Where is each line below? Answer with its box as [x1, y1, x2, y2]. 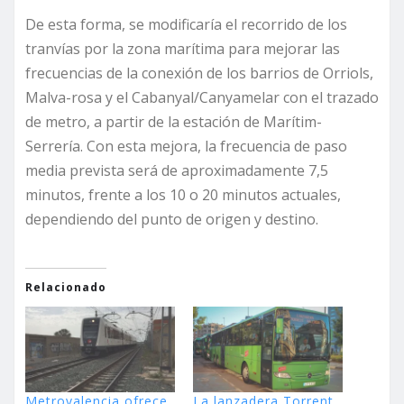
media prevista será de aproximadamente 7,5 [25, 161, 328, 181]
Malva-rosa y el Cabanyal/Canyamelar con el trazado [25, 87, 379, 108]
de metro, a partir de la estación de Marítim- [25, 112, 322, 133]
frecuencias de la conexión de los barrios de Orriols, [25, 63, 373, 84]
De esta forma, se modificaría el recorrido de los [25, 14, 347, 35]
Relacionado [25, 280, 106, 296]
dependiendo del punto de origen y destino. [25, 209, 318, 230]
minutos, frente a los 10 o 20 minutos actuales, [25, 185, 341, 206]
